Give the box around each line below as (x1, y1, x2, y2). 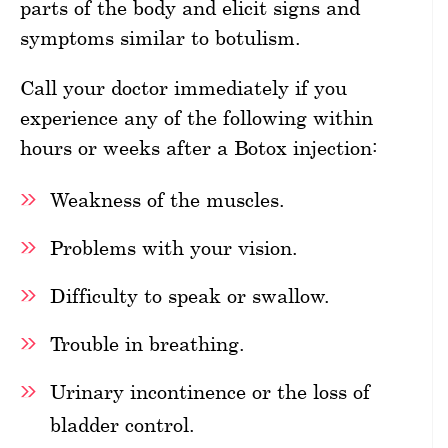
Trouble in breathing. (50, 331, 245, 355)
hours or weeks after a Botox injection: (20, 135, 378, 159)
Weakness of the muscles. (50, 187, 285, 211)
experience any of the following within (20, 105, 373, 129)
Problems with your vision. (50, 235, 298, 259)
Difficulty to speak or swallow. (50, 283, 330, 307)
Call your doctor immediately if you (20, 75, 347, 99)
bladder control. (50, 412, 195, 436)
